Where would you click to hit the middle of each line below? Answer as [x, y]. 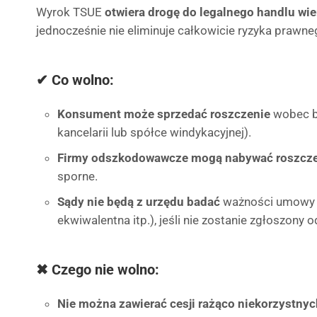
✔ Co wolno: [75, 80]
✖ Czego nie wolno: [98, 270]
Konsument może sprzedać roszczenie [164, 114]
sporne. [77, 176]
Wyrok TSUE [70, 12]
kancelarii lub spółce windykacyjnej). [154, 132]
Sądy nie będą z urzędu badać [139, 202]
